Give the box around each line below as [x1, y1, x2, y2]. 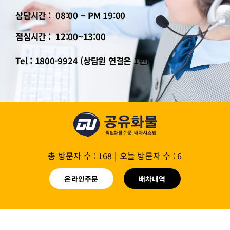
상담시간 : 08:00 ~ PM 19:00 [15, 9, 126, 22]
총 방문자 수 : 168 [48, 149, 112, 162]
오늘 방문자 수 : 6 [119, 149, 182, 162]
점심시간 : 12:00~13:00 [15, 30, 106, 43]
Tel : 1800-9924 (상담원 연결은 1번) [15, 54, 149, 67]
